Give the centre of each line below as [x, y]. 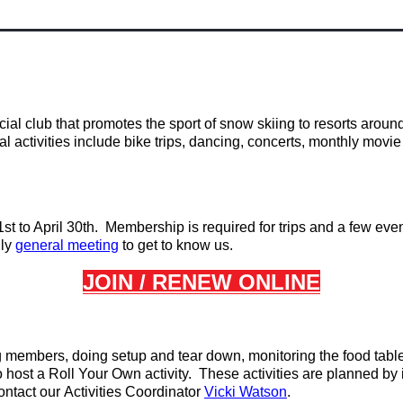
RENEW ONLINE [236, 282]
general [40, 245]
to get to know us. [178, 245]
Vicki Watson [246, 392]
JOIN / [114, 282]
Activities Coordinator [134, 392]
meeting [91, 245]
